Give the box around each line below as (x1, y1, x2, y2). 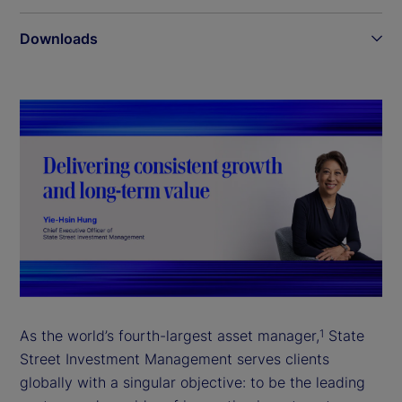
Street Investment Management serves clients (20, 349, 329, 368)
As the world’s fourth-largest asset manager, (20, 326, 319, 345)
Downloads (20, 29, 98, 48)
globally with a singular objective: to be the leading (20, 372, 365, 391)
